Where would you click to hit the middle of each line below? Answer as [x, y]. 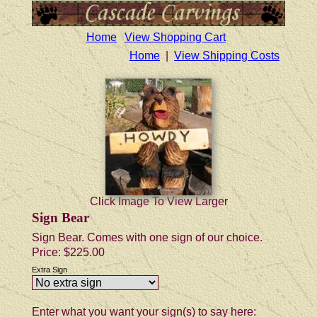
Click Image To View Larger [158, 201]
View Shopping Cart [175, 37]
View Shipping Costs [227, 55]
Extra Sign [50, 269]
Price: [48, 252]
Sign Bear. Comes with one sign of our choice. [147, 237]
